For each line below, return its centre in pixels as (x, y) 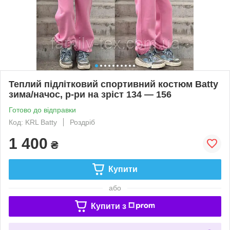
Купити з (108, 206)
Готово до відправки (42, 110)
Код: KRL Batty (33, 122)
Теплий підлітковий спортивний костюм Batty (113, 84)
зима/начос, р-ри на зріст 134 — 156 (90, 94)
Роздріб (82, 122)
